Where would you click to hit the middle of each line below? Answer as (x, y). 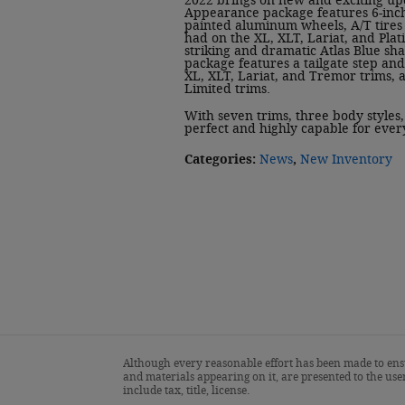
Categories (218, 159)
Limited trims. (227, 89)
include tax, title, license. (186, 390)
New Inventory (346, 159)
